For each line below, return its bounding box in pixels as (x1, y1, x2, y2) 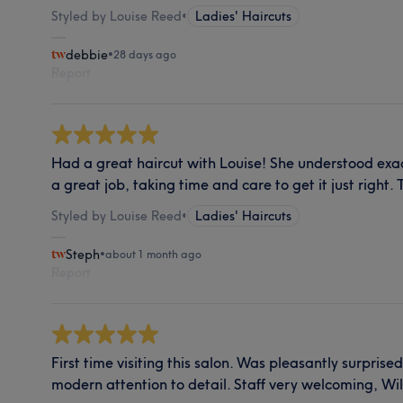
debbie (66, 46, 109, 63)
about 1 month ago (105, 246, 202, 261)
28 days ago (113, 47, 177, 61)
